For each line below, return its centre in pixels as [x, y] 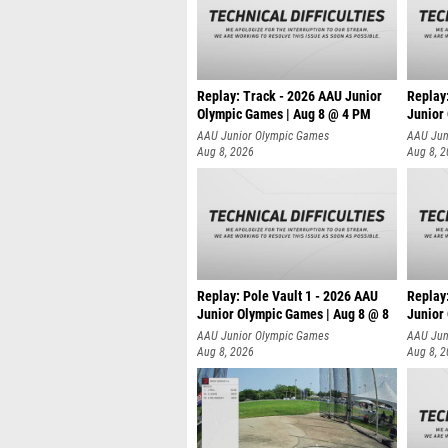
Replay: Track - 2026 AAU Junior [289, 96]
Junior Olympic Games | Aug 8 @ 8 [293, 314]
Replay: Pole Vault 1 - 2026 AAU [287, 296]
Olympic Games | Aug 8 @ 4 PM [284, 114]
